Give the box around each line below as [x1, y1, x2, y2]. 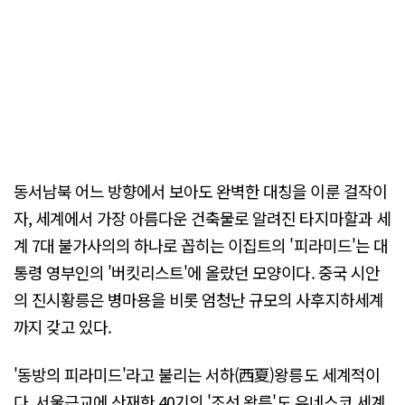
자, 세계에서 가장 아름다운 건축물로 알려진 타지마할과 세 [14, 205, 391, 230]
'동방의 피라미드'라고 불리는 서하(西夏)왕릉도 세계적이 [14, 363, 380, 387]
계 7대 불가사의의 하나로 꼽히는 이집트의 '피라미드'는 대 [14, 232, 388, 257]
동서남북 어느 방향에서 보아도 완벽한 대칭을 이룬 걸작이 [14, 178, 387, 202]
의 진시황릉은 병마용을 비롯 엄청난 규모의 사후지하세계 [14, 287, 383, 311]
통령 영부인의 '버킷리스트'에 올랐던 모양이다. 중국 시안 [14, 259, 380, 284]
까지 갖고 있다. [14, 314, 112, 338]
